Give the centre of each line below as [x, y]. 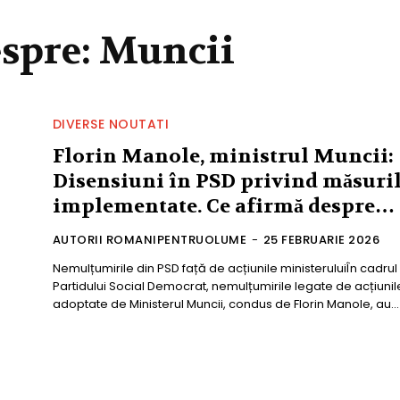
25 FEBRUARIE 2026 [321, 240]
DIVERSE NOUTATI [111, 125]
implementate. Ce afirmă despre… [223, 207]
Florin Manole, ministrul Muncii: [223, 157]
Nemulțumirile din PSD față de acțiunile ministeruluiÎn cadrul [225, 269]
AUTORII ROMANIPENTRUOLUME [150, 240]
